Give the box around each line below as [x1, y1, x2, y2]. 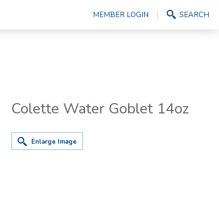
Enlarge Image [31, 137, 77, 146]
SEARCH [179, 10, 209, 20]
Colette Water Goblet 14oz [11, 99, 189, 119]
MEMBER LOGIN [93, 10, 149, 20]
